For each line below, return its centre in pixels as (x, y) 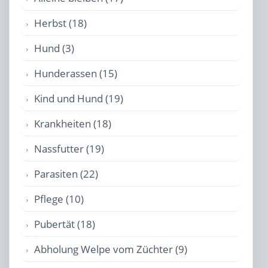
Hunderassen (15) (76, 73)
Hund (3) (54, 48)
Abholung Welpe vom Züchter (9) (111, 249)
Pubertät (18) (65, 224)
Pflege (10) (59, 199)
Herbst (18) (60, 23)
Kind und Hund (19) (79, 98)
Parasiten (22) (66, 174)
